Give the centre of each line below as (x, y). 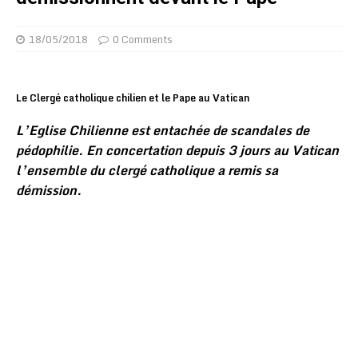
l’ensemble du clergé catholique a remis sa (147, 170)
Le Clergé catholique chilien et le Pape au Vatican (133, 98)
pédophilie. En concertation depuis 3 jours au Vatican (177, 150)
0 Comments (143, 39)
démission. (49, 190)
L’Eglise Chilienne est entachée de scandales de (163, 130)
